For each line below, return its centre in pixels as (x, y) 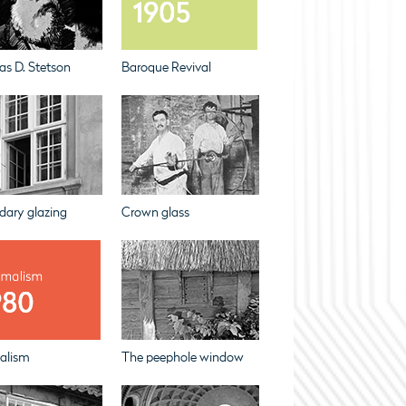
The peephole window (182, 358)
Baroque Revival (166, 68)
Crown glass (155, 213)
